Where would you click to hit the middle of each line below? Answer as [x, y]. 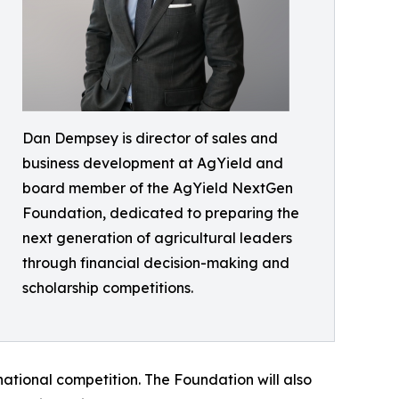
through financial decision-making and [156, 262]
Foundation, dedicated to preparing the [161, 212]
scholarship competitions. [108, 287]
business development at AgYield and [153, 163]
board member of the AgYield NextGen [158, 187]
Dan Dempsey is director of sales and [150, 138]
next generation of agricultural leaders [157, 237]
